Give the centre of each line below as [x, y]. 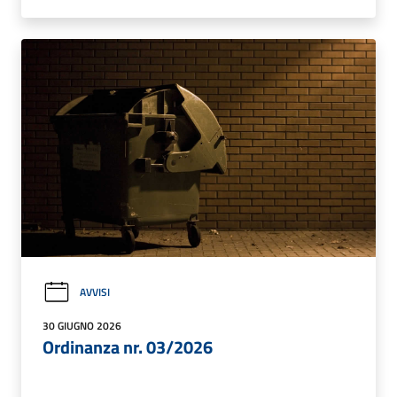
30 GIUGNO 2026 [82, 325]
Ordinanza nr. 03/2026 [128, 346]
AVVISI [95, 292]
